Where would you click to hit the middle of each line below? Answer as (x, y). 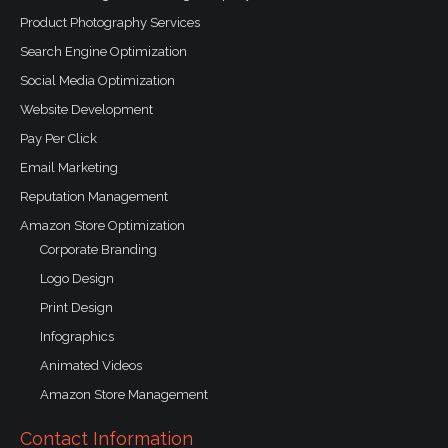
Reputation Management (94, 196)
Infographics (77, 336)
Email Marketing (69, 167)
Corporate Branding (98, 249)
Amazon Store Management (124, 394)
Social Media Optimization (97, 80)
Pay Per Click (58, 138)
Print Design (76, 307)
